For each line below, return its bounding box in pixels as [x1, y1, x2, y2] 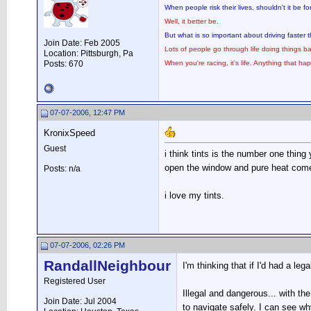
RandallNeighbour [44, 258, 171, 274]
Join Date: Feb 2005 [44, 38, 120, 48]
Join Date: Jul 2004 [44, 296, 117, 306]
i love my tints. [165, 190, 224, 201]
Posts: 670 [44, 59, 83, 69]
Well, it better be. [165, 17, 219, 25]
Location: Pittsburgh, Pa [44, 49, 133, 58]
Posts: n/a [44, 164, 81, 174]
